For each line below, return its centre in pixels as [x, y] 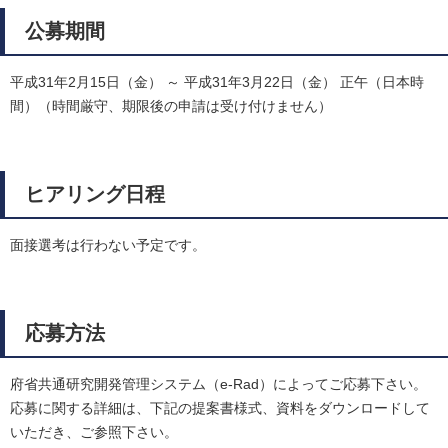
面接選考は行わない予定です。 [108, 245]
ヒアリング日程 [95, 194]
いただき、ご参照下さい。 [94, 432]
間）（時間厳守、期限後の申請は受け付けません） [171, 106]
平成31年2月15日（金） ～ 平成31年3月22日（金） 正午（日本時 [217, 82]
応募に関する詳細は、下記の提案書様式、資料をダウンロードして [220, 408]
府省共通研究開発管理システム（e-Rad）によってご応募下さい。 [218, 384]
